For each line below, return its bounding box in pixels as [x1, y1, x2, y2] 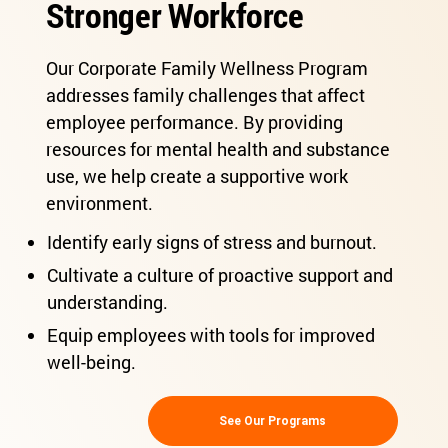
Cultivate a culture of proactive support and [46, 263, 393, 288]
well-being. [46, 350, 136, 375]
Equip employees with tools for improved [46, 323, 375, 348]
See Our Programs [219, 414, 327, 429]
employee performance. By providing [46, 110, 344, 135]
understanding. [46, 290, 168, 315]
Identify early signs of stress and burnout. [46, 230, 377, 255]
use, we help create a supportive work [46, 164, 349, 189]
